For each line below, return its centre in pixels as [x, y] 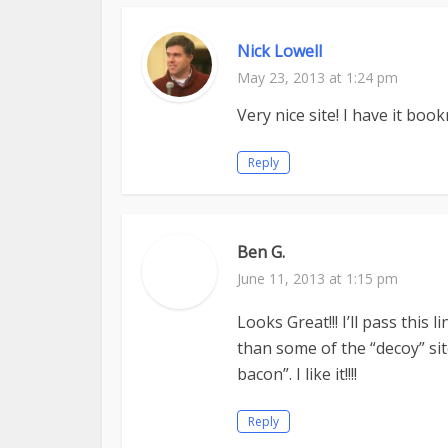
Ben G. [261, 252]
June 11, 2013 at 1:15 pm [317, 278]
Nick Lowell [279, 51]
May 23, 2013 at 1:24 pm [317, 77]
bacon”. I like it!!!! [297, 374]
